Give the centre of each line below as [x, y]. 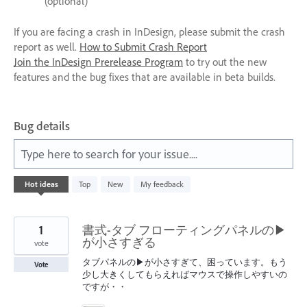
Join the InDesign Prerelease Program [98, 61]
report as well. [47, 46]
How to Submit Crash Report [143, 46]
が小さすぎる [119, 242]
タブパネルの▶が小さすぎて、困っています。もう [185, 261]
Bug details [42, 125]
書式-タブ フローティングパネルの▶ [184, 230]
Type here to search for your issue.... [109, 153]
